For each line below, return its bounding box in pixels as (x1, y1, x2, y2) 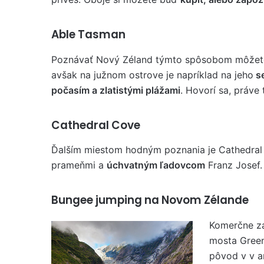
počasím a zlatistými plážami (51, 84, 180, 96)
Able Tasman (51, 27, 126, 42)
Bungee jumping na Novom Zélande (51, 192, 249, 208)
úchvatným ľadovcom (107, 159, 205, 171)
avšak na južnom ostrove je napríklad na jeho (51, 68, 253, 81)
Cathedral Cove (51, 117, 140, 133)
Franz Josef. (205, 159, 262, 171)
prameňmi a (51, 159, 107, 171)
